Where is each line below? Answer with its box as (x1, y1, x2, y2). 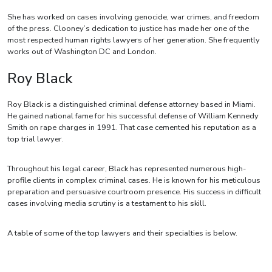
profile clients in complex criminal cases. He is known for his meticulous (7, 175, 260, 186)
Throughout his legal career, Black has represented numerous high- (7, 163, 246, 175)
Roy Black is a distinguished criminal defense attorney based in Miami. (7, 99, 256, 110)
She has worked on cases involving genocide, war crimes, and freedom (7, 12, 259, 23)
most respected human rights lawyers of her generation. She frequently (7, 35, 260, 46)
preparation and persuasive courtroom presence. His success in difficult (7, 186, 261, 198)
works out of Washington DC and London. (7, 46, 157, 58)
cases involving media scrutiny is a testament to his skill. (7, 198, 206, 209)
